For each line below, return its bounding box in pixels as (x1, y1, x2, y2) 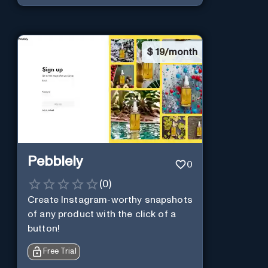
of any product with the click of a (27, 209, 176, 220)
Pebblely (27, 154, 83, 169)
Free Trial (42, 248, 77, 256)
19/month (155, 47, 197, 57)
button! (27, 224, 60, 234)
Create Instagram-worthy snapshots (27, 195, 193, 205)
